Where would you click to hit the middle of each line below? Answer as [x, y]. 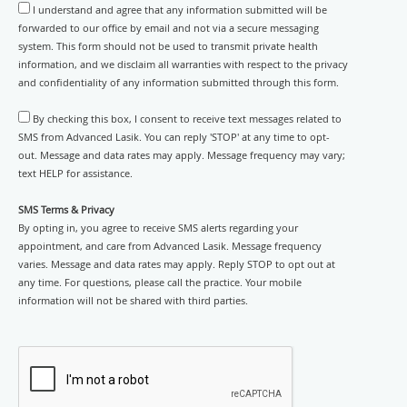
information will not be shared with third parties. [133, 300]
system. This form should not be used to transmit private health [168, 46]
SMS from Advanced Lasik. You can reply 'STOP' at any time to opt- [174, 137]
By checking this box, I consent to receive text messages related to [187, 119]
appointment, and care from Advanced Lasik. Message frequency [170, 246]
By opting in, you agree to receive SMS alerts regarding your [158, 228]
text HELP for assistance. [75, 173]
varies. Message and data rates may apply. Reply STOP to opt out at [177, 264]
